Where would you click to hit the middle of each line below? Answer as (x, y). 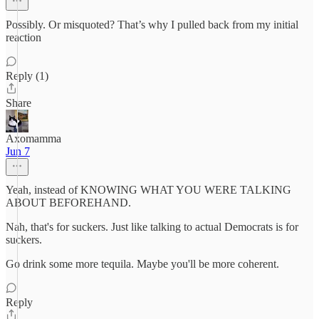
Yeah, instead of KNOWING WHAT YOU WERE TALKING (148, 190)
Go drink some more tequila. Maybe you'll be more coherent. (142, 264)
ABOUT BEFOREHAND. (68, 203)
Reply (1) (27, 76)
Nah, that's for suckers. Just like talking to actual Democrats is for (152, 227)
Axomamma (33, 138)
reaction (23, 37)
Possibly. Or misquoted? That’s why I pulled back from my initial (152, 25)
